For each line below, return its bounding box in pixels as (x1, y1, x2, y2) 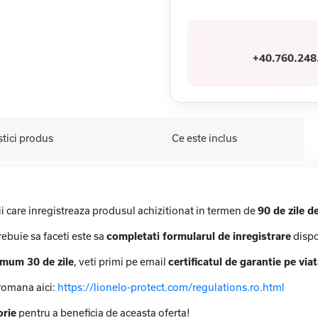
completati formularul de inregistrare (106, 230, 291, 243)
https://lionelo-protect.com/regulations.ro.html (57, 281, 285, 294)
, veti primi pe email (74, 256, 168, 268)
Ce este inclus (172, 132, 238, 145)
